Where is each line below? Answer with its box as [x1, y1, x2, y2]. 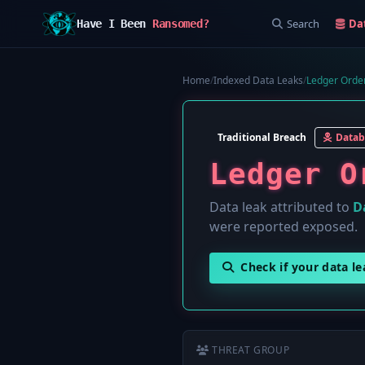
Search [286, 16, 319, 31]
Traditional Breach [218, 130, 306, 144]
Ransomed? [152, 17, 209, 30]
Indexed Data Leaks [213, 73, 303, 87]
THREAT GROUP [212, 343, 290, 357]
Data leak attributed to [209, 198, 353, 216]
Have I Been [77, 17, 152, 30]
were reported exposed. [209, 218, 358, 235]
